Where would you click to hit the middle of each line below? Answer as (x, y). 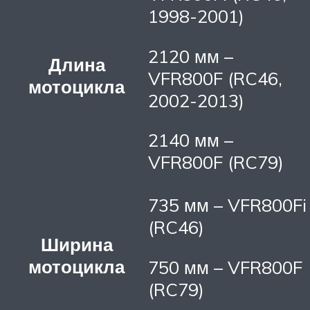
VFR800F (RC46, (215, 78)
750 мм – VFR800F (225, 267)
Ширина (76, 245)
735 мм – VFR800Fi (227, 205)
